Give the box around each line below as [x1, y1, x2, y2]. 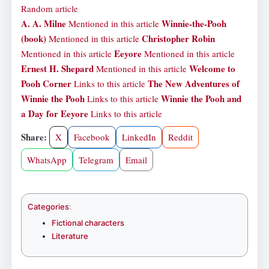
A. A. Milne [21, 17, 66, 31]
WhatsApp [27, 153, 67, 166]
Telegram [79, 153, 113, 166]
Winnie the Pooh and [161, 92, 241, 106]
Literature [52, 231, 88, 241]
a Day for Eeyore [21, 107, 88, 121]
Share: [21, 130, 47, 144]
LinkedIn [121, 131, 156, 144]
